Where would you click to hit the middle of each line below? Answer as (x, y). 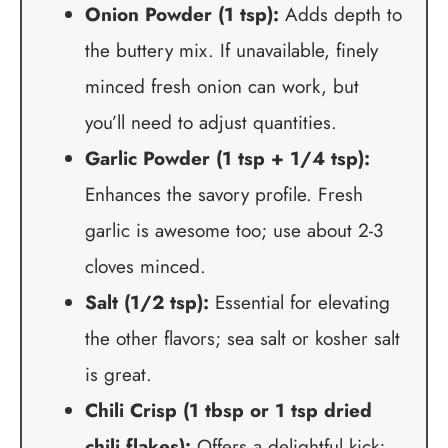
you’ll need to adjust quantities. (210, 123)
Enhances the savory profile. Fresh (223, 195)
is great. (118, 375)
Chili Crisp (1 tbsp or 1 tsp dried (228, 411)
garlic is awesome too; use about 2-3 (233, 231)
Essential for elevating (299, 303)
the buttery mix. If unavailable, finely (231, 51)
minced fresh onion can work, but (221, 87)
